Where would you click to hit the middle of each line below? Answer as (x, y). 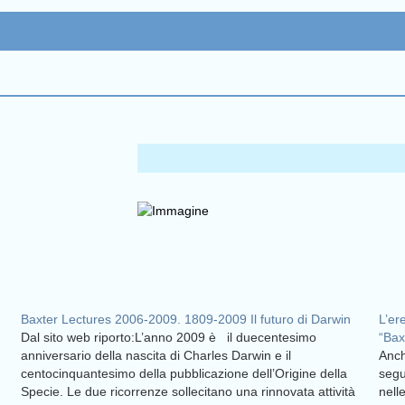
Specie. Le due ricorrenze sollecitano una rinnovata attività (188, 392)
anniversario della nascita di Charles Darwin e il (155, 356)
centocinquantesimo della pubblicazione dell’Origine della (184, 374)
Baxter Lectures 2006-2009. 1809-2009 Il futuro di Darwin (185, 320)
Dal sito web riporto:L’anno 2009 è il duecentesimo (168, 338)
